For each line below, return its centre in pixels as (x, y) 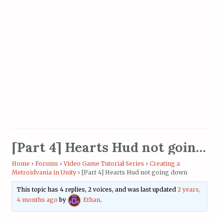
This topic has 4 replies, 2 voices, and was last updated (97, 190)
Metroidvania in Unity (44, 172)
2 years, (189, 190)
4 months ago (37, 200)
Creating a (165, 163)
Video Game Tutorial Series (104, 163)
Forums (47, 163)
